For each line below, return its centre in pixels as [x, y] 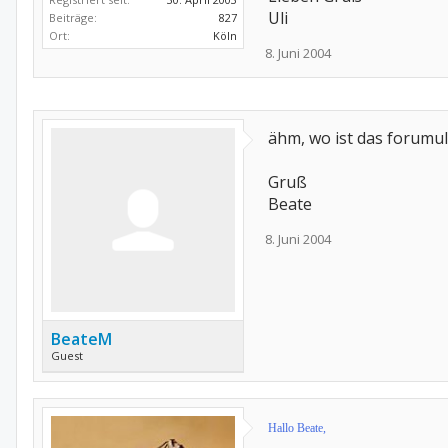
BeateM [81, 339]
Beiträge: [73, 17]
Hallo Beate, [297, 428]
